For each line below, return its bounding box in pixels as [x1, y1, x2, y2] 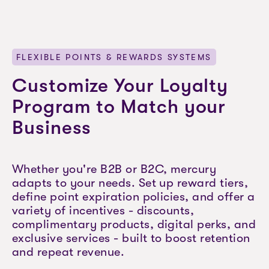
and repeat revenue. [12, 245, 125, 259]
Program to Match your [12, 95, 226, 118]
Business [12, 116, 92, 139]
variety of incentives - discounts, [12, 204, 195, 217]
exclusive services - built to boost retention [12, 231, 250, 245]
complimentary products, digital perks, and [12, 217, 256, 231]
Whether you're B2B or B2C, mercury [12, 162, 217, 176]
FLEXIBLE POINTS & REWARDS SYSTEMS [16, 52, 212, 62]
